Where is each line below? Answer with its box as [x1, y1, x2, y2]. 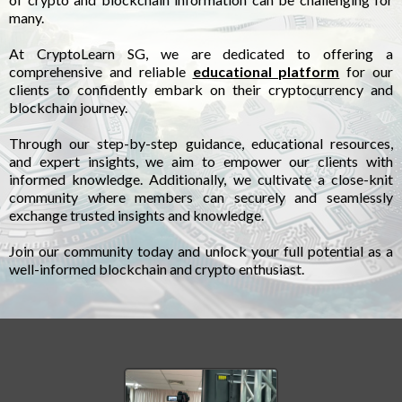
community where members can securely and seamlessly [9, 188, 393, 206]
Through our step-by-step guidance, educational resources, [9, 135, 393, 153]
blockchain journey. [9, 99, 127, 117]
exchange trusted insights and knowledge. [9, 206, 264, 224]
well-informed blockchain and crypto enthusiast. [9, 260, 304, 278]
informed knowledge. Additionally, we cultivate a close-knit [9, 170, 393, 188]
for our [339, 63, 394, 81]
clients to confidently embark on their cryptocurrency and [9, 81, 393, 99]
